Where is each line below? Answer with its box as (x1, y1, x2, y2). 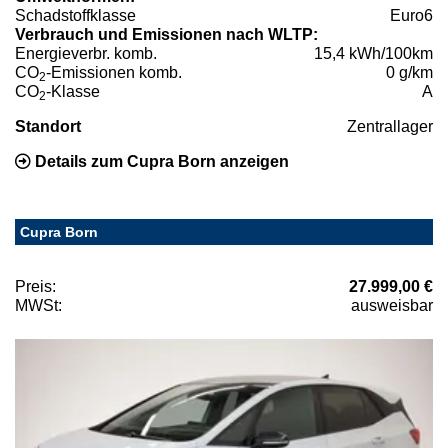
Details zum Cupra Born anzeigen (31, 152, 289, 170)
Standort (15, 117, 81, 135)
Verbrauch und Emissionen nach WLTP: (15, 25, 318, 43)
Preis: (15, 277, 56, 295)
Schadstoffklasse (15, 6, 136, 24)
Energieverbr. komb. (15, 44, 157, 62)
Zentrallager (347, 117, 433, 135)
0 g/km (386, 63, 433, 81)
